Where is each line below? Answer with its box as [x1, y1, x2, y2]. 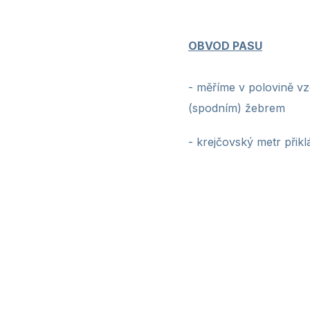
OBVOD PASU [188, 39, 262, 53]
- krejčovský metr [188, 135, 281, 149]
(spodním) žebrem [188, 101, 285, 115]
